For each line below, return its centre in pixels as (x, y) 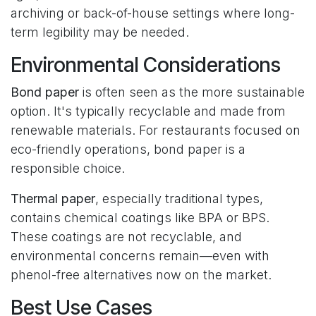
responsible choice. (68, 168)
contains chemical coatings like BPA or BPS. (140, 217)
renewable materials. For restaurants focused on (156, 130)
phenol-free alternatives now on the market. (141, 274)
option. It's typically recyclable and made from (148, 111)
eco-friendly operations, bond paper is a (128, 149)
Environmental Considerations (146, 64)
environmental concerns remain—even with (140, 255)
